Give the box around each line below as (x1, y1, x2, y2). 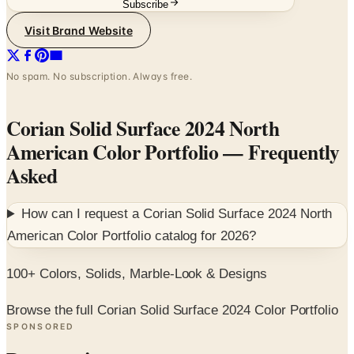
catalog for (150, 191, 221, 207)
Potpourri (6, 311, 90, 335)
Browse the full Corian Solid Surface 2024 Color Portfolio (6, 265, 339, 281)
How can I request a (21, 169, 143, 185)
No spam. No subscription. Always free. (6, 33, 193, 46)
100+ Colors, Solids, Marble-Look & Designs (6, 228, 267, 244)
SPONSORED (6, 284, 75, 296)
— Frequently (218, 100, 340, 130)
